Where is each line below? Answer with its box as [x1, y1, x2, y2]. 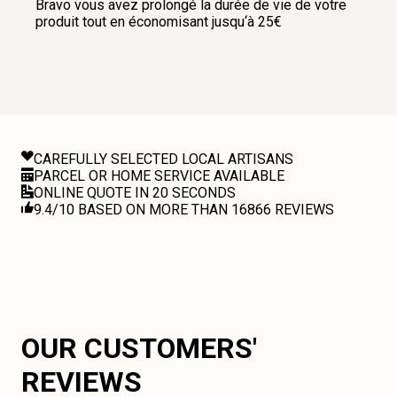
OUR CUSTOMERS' [21, 331, 257, 365]
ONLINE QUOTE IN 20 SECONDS [34, 184, 236, 201]
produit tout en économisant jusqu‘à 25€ [35, 13, 282, 30]
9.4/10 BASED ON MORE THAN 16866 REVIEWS [34, 201, 334, 218]
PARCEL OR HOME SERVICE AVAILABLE [34, 167, 284, 184]
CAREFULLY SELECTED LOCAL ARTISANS [34, 151, 293, 167]
